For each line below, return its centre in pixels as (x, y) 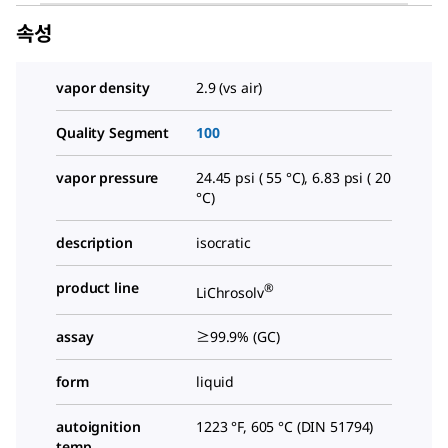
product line (97, 287)
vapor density (103, 87)
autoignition (98, 427)
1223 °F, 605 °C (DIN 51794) (285, 427)
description (94, 242)
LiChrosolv (230, 292)
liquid (215, 382)
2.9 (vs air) (229, 87)
